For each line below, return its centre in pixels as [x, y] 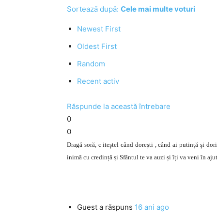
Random [91, 64]
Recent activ [98, 81]
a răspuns [116, 207]
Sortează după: [94, 9]
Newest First [99, 29]
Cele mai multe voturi [158, 9]
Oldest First [97, 46]
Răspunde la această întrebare [119, 106]
